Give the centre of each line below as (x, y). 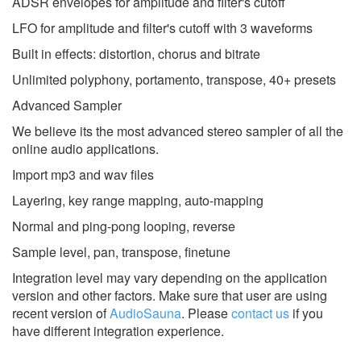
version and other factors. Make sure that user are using (170, 295)
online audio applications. (85, 148)
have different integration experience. (118, 330)
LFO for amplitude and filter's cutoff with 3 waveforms (162, 27)
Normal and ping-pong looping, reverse (124, 226)
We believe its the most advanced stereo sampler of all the (178, 131)
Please (208, 313)
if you (306, 313)
